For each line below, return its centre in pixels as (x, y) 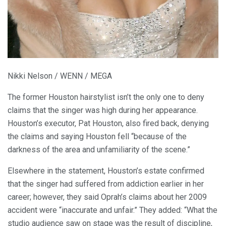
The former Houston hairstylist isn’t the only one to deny (106, 97)
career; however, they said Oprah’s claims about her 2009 (107, 197)
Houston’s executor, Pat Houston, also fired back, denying (108, 123)
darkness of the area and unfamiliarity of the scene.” (99, 149)
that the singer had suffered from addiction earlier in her (106, 184)
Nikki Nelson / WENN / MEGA (60, 76)
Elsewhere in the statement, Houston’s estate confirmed (106, 171)
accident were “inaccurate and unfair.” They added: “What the (112, 210)
